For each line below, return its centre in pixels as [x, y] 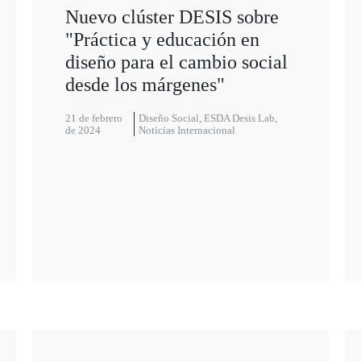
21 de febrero [93, 118]
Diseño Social [168, 118]
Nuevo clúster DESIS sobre [172, 17]
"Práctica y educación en [162, 40]
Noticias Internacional [187, 131]
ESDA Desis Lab [239, 118]
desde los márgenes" [145, 85]
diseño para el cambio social [176, 62]
